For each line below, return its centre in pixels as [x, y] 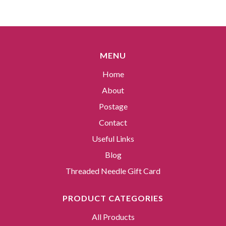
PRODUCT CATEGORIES [113, 198]
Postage [113, 106]
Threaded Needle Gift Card [113, 171]
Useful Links [113, 139]
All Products [113, 217]
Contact [113, 123]
